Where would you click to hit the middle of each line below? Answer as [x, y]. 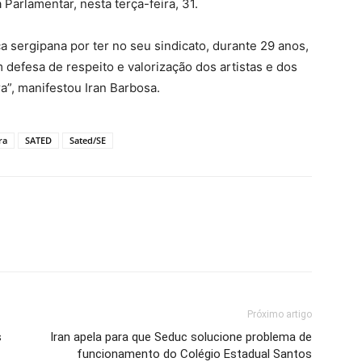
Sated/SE [88, 140]
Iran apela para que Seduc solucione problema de [181, 337]
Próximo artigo [280, 314]
